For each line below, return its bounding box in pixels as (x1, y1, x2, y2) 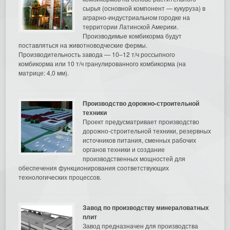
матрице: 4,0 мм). (18, 68, 69, 77)
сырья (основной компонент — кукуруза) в (83, 3, 206, 12)
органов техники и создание (83, 144, 165, 154)
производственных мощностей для (83, 154, 186, 163)
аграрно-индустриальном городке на (83, 12, 190, 22)
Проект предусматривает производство (83, 117, 200, 126)
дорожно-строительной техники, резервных (83, 126, 212, 135)
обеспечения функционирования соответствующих (18, 163, 169, 172)
